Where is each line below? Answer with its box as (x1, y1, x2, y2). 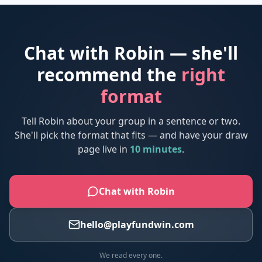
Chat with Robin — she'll (24, 41, 238, 65)
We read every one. (99, 250, 163, 260)
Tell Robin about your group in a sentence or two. (22, 115, 240, 127)
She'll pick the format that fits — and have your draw (14, 129, 248, 142)
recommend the (37, 63, 181, 87)
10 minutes (130, 143, 182, 156)
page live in (78, 143, 130, 156)
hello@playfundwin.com (80, 218, 194, 231)
